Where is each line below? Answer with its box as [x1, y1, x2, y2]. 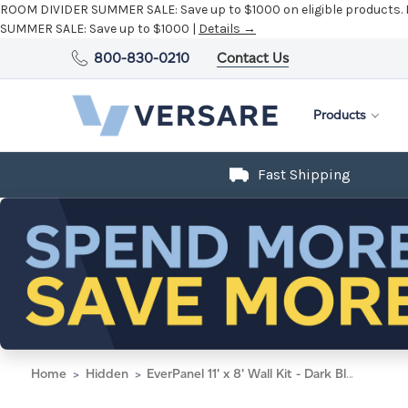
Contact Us [217, 49, 290, 66]
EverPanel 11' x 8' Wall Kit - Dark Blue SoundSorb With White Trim [147, 365, 346, 382]
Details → [199, 21, 256, 36]
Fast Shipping [258, 166, 351, 183]
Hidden [85, 365, 128, 382]
